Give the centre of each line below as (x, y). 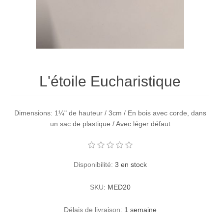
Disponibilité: (93, 165)
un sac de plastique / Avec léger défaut (110, 124)
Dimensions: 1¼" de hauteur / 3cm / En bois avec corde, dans (110, 113)
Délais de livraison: (93, 210)
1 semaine (140, 210)
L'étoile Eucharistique (110, 82)
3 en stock (131, 165)
